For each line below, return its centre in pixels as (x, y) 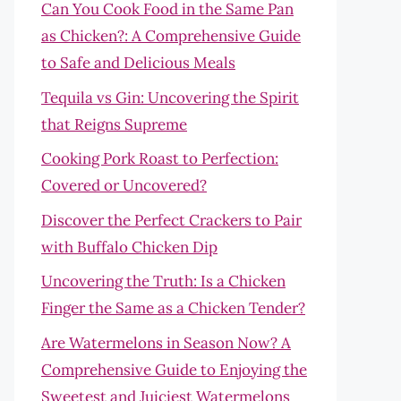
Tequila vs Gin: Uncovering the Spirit (170, 97)
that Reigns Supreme (114, 124)
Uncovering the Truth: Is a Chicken (163, 281)
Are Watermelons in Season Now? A (166, 342)
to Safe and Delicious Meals (138, 63)
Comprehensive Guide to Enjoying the (174, 369)
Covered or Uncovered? (124, 185)
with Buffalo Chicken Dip (129, 247)
